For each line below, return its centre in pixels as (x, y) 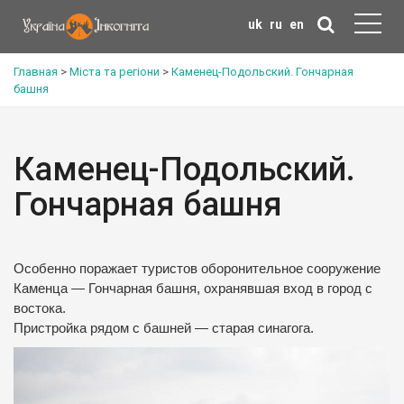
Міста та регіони (115, 72)
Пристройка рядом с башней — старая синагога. (164, 328)
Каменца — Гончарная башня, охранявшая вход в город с (193, 289)
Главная (36, 72)
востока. (40, 308)
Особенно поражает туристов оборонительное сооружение (197, 269)
